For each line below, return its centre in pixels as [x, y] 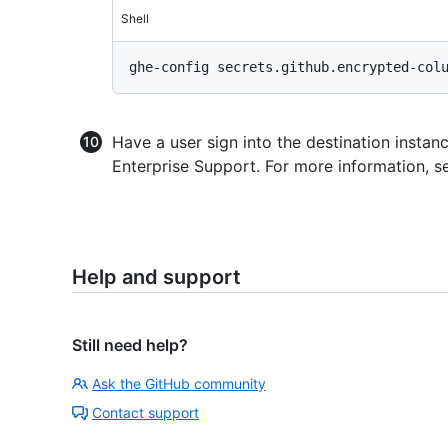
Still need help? [130, 345]
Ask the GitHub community [179, 384]
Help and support [156, 277]
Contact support [145, 413]
